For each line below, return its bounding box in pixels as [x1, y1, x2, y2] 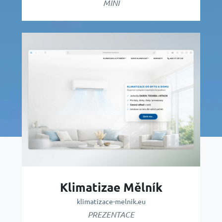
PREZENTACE [88, 209, 134, 220]
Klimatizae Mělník [59, 179, 163, 195]
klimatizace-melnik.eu [76, 196, 146, 206]
